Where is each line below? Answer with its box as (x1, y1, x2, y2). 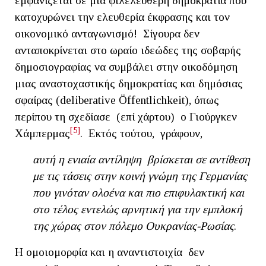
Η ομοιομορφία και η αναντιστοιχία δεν (15, 245, 204, 258)
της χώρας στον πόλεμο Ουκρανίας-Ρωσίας (33, 219, 234, 232)
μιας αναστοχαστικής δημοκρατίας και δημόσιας (15, 77, 243, 90)
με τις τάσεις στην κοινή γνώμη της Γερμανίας (33, 169, 247, 182)
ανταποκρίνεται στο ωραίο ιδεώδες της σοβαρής (15, 43, 241, 56)
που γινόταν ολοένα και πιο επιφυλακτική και (33, 186, 244, 199)
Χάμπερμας (15, 126, 70, 140)
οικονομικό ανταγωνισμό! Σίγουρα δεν (15, 27, 199, 40)
